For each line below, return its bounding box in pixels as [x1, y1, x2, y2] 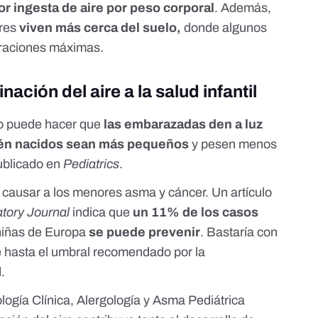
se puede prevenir [89, 225, 201, 240]
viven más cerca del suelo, [19, 21, 182, 35]
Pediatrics [63, 157, 120, 172]
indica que [72, 205, 133, 220]
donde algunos [181, 21, 268, 35]
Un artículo [212, 185, 273, 200]
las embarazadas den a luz [104, 117, 263, 132]
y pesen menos [189, 137, 278, 152]
